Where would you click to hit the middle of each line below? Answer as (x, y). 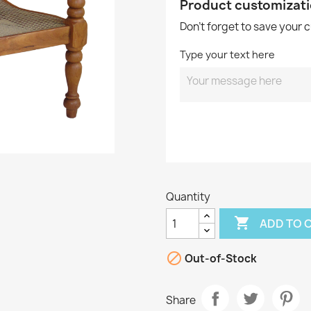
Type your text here (227, 54)
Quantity (188, 197)
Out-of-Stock (220, 259)
